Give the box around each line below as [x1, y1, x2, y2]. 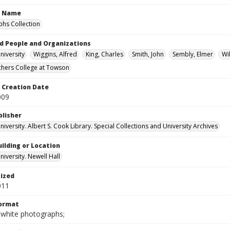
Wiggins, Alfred [33, 50, 77, 59]
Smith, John [132, 50, 164, 59]
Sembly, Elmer [172, 50, 213, 59]
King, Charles [86, 50, 123, 59]
